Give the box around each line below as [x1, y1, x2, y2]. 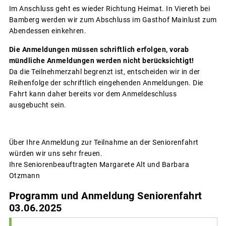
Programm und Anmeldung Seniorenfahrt [9, 190, 202, 202]
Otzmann [9, 171, 40, 180]
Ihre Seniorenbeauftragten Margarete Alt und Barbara [9, 160, 189, 168]
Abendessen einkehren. [9, 26, 86, 35]
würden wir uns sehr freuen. [9, 149, 102, 157]
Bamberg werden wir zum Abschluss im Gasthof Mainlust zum [9, 15, 217, 24]
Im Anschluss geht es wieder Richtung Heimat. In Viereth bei [9, 4, 210, 13]
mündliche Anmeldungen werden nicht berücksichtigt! [9, 56, 198, 65]
